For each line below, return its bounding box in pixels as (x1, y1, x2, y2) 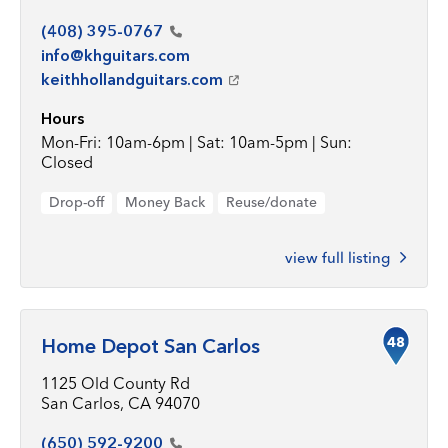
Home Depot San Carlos (41, 334, 260, 358)
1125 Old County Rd (41, 373, 190, 393)
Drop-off (49, 193, 104, 211)
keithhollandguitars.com (41, 69, 223, 89)
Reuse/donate (226, 193, 317, 211)
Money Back (125, 193, 205, 211)
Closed (41, 152, 93, 172)
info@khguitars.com (41, 45, 190, 65)
